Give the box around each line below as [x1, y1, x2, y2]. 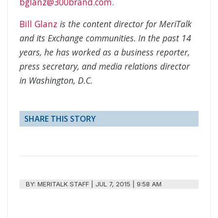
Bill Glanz [19, 18, 57, 30]
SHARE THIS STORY [24, 113, 96, 125]
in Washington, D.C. [19, 74, 92, 87]
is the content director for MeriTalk [60, 18, 192, 30]
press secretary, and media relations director [19, 60, 190, 73]
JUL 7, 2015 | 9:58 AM [95, 180, 162, 188]
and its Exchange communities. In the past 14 [19, 32, 191, 44]
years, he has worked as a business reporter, [19, 46, 190, 58]
